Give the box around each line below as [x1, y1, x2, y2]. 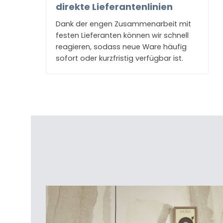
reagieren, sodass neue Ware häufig [56, 42, 187, 52]
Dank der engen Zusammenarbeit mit [56, 19, 191, 29]
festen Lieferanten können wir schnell [56, 30, 189, 41]
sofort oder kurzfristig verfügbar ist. [56, 53, 183, 64]
